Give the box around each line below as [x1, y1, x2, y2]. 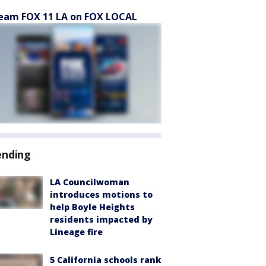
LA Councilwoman [50, 176, 129, 188]
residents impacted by [50, 214, 153, 225]
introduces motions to [50, 189, 153, 200]
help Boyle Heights [50, 201, 135, 213]
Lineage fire [50, 226, 103, 237]
